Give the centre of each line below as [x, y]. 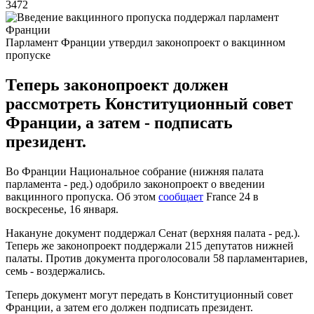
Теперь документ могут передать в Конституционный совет [149, 294]
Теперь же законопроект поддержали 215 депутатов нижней [150, 245]
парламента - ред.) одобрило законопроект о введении [135, 184]
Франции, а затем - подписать [119, 122]
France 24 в [231, 196]
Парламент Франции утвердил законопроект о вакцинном [145, 42]
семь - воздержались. [55, 271]
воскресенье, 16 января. [62, 209]
